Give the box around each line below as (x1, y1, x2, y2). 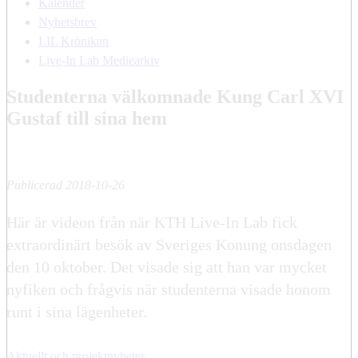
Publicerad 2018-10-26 (6, 177, 125, 192)
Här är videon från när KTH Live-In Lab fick (6, 213, 297, 231)
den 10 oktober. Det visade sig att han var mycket (6, 257, 327, 276)
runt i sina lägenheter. (6, 302, 147, 320)
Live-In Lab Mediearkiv (38, 53, 160, 67)
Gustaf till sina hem (6, 107, 167, 129)
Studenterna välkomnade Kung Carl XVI (6, 86, 344, 107)
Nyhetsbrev (38, 14, 97, 29)
